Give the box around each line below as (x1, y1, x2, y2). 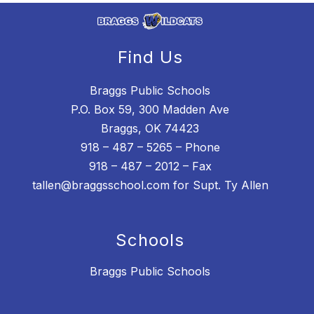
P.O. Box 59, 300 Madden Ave (71, 102, 229, 117)
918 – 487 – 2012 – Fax (88, 159, 212, 174)
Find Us (117, 47, 183, 68)
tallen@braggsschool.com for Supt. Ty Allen (32, 178, 268, 193)
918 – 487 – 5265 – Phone (80, 140, 220, 155)
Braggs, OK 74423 (101, 121, 199, 136)
